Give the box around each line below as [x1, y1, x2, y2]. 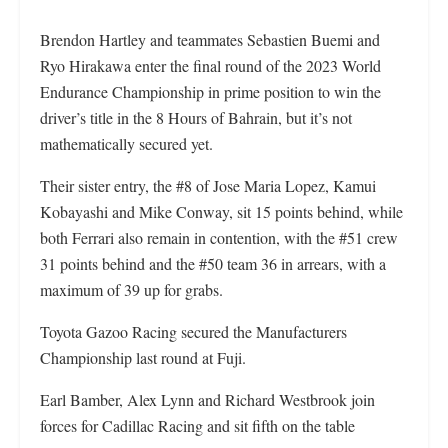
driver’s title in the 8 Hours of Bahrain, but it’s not [40, 106, 352, 128]
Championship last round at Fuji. [40, 346, 246, 368]
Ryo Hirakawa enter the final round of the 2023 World [40, 54, 381, 76]
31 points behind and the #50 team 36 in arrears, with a [40, 252, 386, 274]
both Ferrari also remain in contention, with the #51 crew [40, 226, 398, 248]
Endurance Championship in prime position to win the [40, 80, 381, 102]
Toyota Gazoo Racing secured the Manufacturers [40, 320, 347, 342]
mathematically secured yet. [40, 132, 213, 154]
